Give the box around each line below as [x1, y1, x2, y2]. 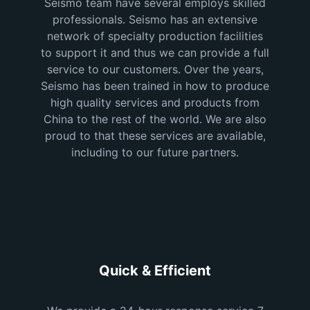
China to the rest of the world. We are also [44, 112, 266, 127]
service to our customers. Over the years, [46, 62, 264, 77]
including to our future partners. [71, 145, 239, 160]
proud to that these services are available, [44, 129, 266, 143]
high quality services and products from [51, 95, 259, 110]
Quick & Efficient [99, 262, 211, 280]
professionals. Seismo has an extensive [53, 12, 257, 27]
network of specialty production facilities [47, 29, 263, 44]
